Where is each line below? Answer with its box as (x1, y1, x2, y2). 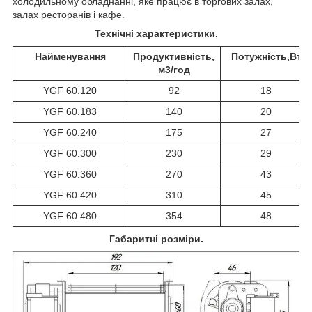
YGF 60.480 (43, 210, 97, 221)
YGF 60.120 (43, 84, 97, 96)
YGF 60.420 (43, 189, 97, 201)
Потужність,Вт (231, 50, 302, 62)
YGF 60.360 (43, 168, 97, 180)
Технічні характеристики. (94, 27, 218, 39)
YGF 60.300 (43, 147, 97, 159)
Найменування (34, 50, 106, 62)
